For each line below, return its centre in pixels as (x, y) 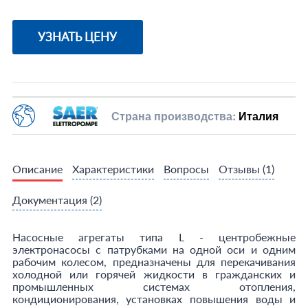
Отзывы (240, 169)
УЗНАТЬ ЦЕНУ (78, 37)
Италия (258, 116)
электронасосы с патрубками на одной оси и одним (154, 249)
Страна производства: (175, 116)
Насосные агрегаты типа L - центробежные (154, 237)
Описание (37, 169)
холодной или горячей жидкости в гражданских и (154, 274)
